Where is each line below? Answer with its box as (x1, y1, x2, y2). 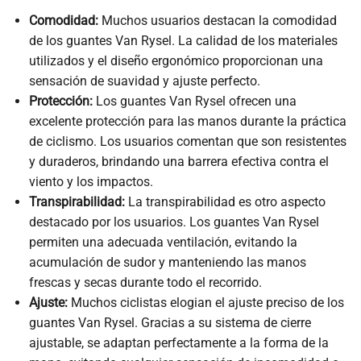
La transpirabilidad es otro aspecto (124, 194, 326, 210)
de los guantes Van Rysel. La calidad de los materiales (28, 33, 338, 49)
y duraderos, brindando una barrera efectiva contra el (28, 154, 329, 170)
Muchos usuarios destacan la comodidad (98, 13, 337, 29)
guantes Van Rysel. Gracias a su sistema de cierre (28, 315, 311, 331)
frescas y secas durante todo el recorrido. (28, 275, 262, 291)
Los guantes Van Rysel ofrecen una (92, 93, 297, 110)
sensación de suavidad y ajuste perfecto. (28, 73, 260, 89)
